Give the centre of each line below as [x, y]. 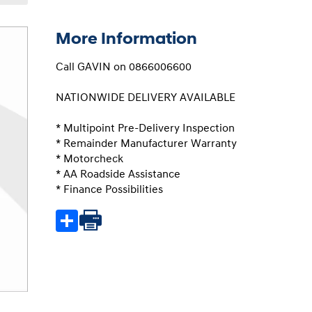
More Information [127, 39]
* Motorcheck [90, 159]
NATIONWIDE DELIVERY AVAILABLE [146, 98]
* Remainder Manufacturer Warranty [147, 144]
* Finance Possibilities [110, 190]
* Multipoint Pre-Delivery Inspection [146, 128]
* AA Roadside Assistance [118, 174]
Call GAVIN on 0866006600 [124, 67]
